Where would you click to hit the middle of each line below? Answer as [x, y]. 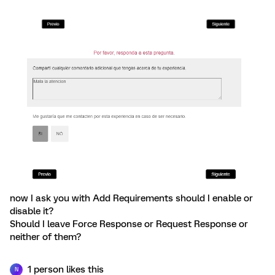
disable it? [32, 211]
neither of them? [45, 237]
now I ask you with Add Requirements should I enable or [131, 198]
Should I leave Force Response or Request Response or [129, 224]
